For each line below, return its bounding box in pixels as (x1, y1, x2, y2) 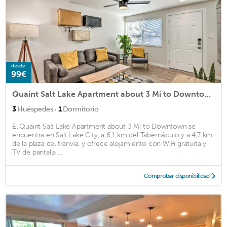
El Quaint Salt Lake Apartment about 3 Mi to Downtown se (12, 122, 196, 131)
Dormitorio (63, 104, 99, 113)
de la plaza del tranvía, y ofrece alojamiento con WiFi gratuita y (12, 139, 206, 148)
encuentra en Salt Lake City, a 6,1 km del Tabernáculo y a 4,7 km (12, 130, 213, 139)
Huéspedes (17, 104, 53, 113)
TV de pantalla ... (12, 147, 62, 157)
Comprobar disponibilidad (143, 172, 210, 179)
